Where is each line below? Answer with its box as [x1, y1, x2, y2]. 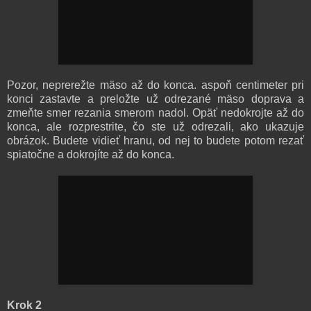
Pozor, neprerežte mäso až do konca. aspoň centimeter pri [7, 78, 304, 91]
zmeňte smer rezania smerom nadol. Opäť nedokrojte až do [7, 106, 304, 119]
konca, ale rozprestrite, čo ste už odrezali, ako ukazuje [7, 120, 304, 133]
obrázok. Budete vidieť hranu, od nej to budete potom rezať [7, 134, 304, 146]
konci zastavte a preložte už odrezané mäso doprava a [7, 92, 304, 105]
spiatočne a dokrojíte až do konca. [7, 148, 174, 160]
